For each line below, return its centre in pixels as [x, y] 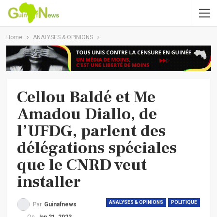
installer [49, 181]
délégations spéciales [97, 147]
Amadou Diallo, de [87, 114]
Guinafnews [60, 204]
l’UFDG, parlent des [91, 131]
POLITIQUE [184, 202]
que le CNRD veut [82, 164]
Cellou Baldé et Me [86, 97]
